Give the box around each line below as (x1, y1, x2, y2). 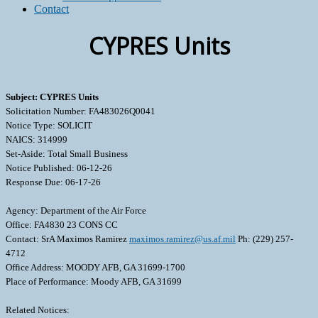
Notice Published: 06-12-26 (6, 163, 112, 174)
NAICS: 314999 (6, 134, 67, 146)
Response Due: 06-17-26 (6, 177, 101, 188)
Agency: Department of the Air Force (6, 205, 146, 216)
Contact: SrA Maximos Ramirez (6, 234, 129, 245)
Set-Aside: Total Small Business (6, 148, 128, 160)
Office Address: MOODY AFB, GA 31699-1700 (6, 262, 185, 273)
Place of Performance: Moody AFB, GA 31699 (6, 276, 182, 287)
